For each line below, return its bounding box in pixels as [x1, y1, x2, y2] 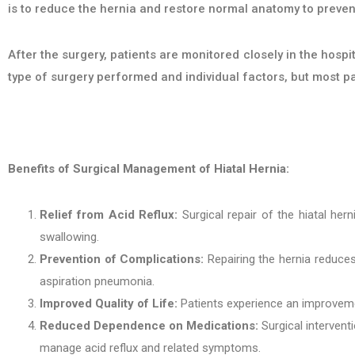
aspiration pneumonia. [40, 274, 155, 288]
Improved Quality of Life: [40, 296, 177, 311]
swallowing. [40, 230, 99, 244]
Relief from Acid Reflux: [40, 208, 178, 222]
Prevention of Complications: [40, 252, 204, 266]
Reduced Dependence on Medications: [40, 319, 259, 333]
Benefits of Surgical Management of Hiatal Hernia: [8, 162, 289, 176]
